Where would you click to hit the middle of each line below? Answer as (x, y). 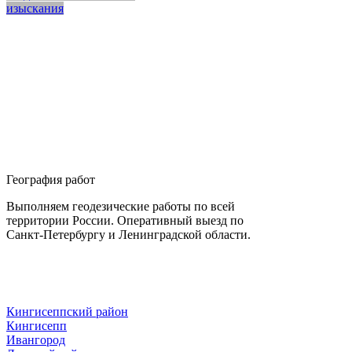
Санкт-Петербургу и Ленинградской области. (128, 234)
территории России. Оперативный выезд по (125, 220)
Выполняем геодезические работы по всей (121, 206)
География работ (51, 179)
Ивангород (36, 339)
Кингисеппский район (67, 311)
